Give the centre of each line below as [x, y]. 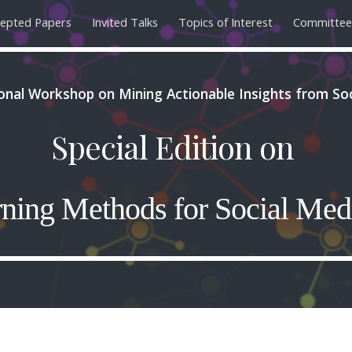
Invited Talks [125, 22]
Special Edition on [176, 147]
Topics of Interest [225, 22]
